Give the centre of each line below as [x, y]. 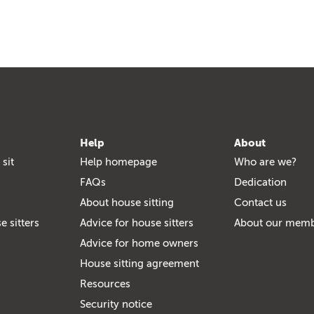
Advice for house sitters [137, 223]
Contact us [260, 202]
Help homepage [118, 162]
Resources [105, 284]
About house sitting [127, 202]
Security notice [116, 304]
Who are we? [265, 162]
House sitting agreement [139, 263]
